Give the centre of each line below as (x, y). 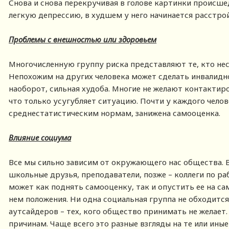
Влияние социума (40, 137)
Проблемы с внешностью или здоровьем (83, 39)
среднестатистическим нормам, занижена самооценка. (115, 113)
